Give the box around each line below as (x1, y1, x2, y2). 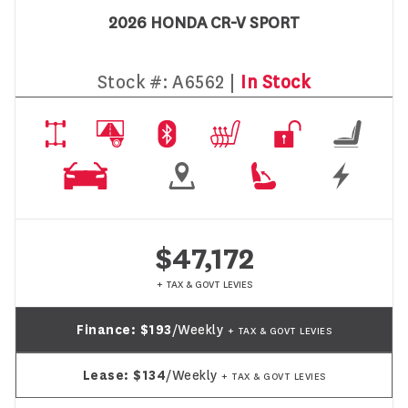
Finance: (76, 321, 140, 338)
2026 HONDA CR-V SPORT (107, 12, 301, 34)
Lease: (82, 366, 133, 383)
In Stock (240, 70, 311, 94)
